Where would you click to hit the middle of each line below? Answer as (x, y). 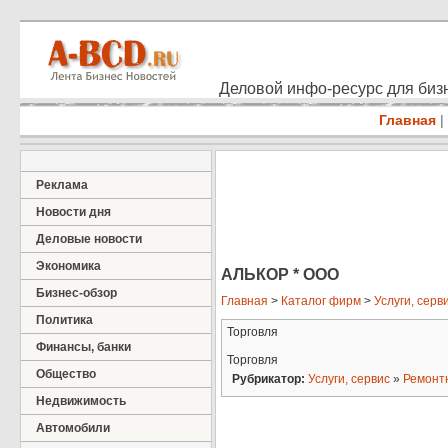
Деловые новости (89, 239)
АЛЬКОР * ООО (280, 274)
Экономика (68, 266)
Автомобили (73, 428)
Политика (64, 320)
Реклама (62, 185)
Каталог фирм (321, 301)
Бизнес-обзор (76, 293)
